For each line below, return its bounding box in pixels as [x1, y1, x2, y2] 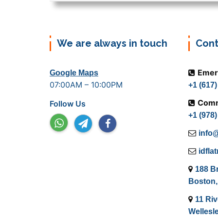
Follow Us [50, 99, 86, 109]
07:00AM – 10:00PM [50, 80, 123, 90]
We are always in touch [57, 37, 167, 50]
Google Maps [50, 69, 98, 77]
